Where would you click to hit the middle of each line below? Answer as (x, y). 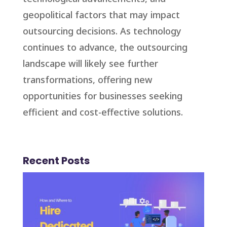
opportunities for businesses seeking (102, 96)
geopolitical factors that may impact (101, 15)
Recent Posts (56, 161)
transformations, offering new (87, 80)
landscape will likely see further (90, 64)
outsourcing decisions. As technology (102, 31)
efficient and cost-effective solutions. (103, 112)
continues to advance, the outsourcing (105, 47)
